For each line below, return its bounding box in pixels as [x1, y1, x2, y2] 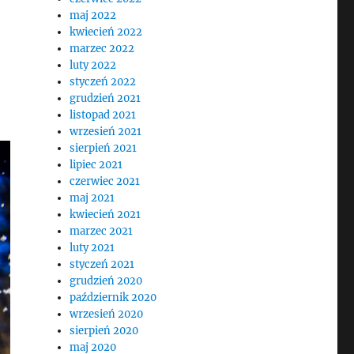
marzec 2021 [70, 224, 134, 238]
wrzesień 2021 [70, 125, 142, 138]
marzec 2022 [70, 42, 135, 55]
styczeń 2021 [70, 258, 135, 271]
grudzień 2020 [70, 274, 143, 288]
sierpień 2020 [70, 324, 139, 337]
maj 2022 [70, 9, 117, 22]
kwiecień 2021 [70, 208, 141, 221]
